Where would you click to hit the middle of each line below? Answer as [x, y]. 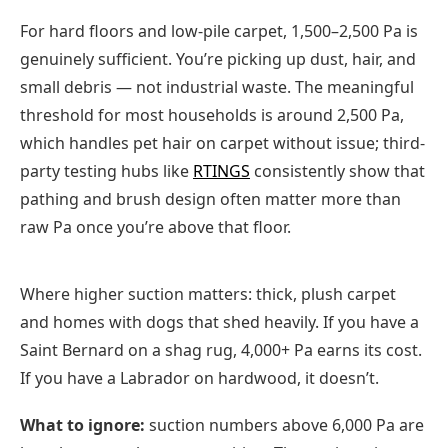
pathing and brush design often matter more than [210, 199]
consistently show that [337, 171]
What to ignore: [82, 424]
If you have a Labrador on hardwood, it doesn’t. [199, 377]
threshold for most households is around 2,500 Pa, [212, 115]
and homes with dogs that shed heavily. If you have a [219, 321]
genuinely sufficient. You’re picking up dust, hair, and [218, 59]
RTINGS [221, 171]
